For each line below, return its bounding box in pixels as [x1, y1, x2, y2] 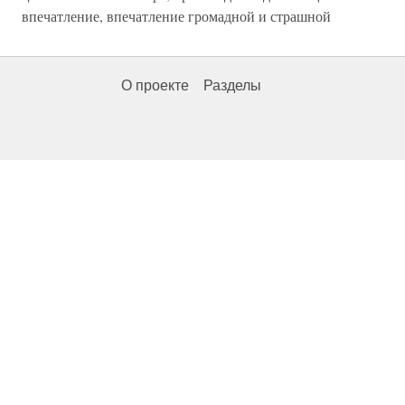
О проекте [121, 78, 189, 93]
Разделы [203, 78, 261, 93]
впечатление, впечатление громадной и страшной [22, 6, 331, 25]
